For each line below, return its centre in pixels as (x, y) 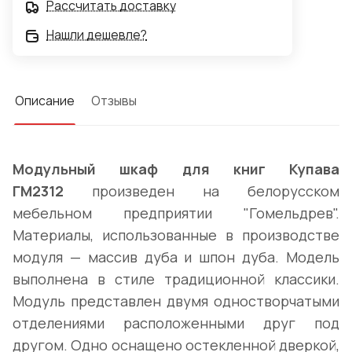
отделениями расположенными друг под (176, 323)
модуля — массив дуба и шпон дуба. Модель (176, 257)
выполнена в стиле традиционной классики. (176, 279)
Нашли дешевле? (97, 35)
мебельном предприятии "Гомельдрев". (176, 213)
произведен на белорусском (202, 191)
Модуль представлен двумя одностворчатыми (176, 301)
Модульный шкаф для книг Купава (176, 169)
